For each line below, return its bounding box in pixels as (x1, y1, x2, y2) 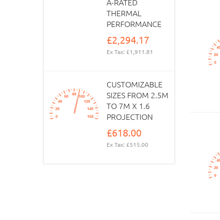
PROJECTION (106, 111, 153, 122)
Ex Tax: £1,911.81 (106, 48, 153, 55)
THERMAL (106, 7, 141, 18)
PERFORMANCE (106, 18, 162, 29)
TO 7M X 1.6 (106, 100, 150, 111)
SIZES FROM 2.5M (106, 89, 168, 100)
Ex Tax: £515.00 (106, 140, 148, 148)
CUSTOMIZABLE (106, 79, 163, 89)
